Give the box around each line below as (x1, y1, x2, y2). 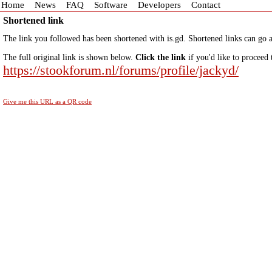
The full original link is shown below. (3, 53, 135, 62)
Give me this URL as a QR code (3, 98, 92, 105)
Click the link (135, 53, 186, 62)
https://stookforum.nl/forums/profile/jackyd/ (3, 63, 239, 78)
